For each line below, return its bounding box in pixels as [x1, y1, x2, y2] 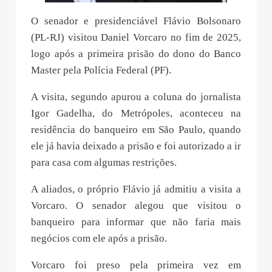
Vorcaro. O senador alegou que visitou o [31, 199, 241, 211]
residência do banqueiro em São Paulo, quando [31, 123, 241, 135]
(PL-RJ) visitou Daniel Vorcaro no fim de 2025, [31, 31, 241, 43]
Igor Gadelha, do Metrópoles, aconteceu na [31, 107, 241, 119]
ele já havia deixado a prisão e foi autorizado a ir [31, 140, 241, 152]
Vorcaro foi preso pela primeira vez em [31, 259, 241, 271]
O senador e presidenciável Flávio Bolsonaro [31, 15, 241, 27]
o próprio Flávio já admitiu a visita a [78, 183, 242, 195]
